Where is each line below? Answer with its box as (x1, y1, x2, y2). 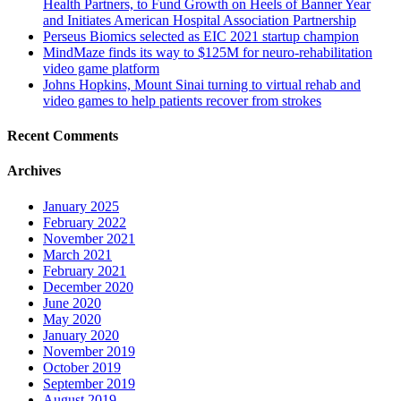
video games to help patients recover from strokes (43, 92, 321, 108)
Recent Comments (7, 128, 118, 143)
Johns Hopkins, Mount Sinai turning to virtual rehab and (43, 76, 361, 92)
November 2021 (43, 230, 135, 246)
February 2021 (43, 262, 126, 278)
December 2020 (43, 278, 133, 294)
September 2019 (43, 375, 135, 391)
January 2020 (43, 327, 119, 343)
